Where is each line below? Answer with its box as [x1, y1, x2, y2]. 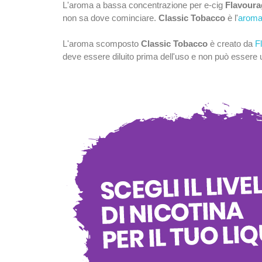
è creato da [208, 38, 255, 49]
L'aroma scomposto [63, 38, 141, 49]
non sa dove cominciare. [63, 12, 158, 23]
